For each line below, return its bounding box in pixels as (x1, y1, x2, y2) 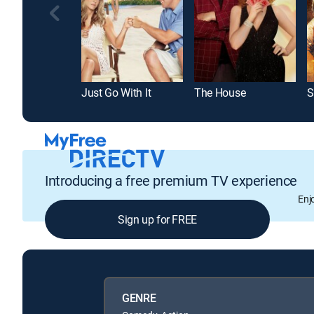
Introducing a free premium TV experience (45, 170, 297, 190)
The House (194, 85, 246, 101)
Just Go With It (81, 85, 151, 101)
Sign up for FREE (118, 211, 197, 227)
